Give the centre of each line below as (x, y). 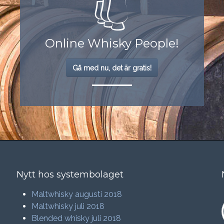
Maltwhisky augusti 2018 (77, 194)
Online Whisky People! (112, 43)
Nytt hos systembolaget (70, 174)
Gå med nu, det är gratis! (112, 68)
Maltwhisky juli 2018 (68, 206)
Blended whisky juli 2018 (76, 218)
